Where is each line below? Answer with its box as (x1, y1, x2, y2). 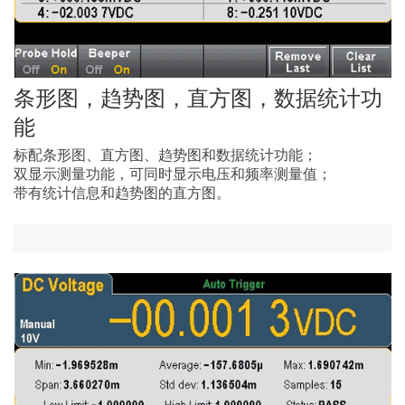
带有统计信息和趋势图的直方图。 (14, 184, 231, 201)
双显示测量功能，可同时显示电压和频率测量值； (14, 165, 332, 182)
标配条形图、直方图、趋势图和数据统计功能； (14, 146, 317, 163)
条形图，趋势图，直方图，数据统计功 (14, 85, 382, 110)
